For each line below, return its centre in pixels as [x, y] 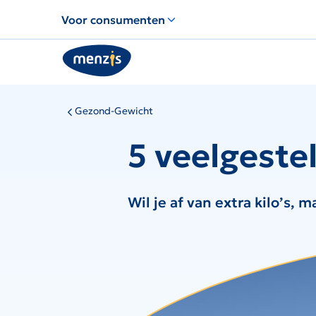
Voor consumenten [113, 20]
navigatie [82, 59]
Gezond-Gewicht [114, 111]
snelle [73, 42]
